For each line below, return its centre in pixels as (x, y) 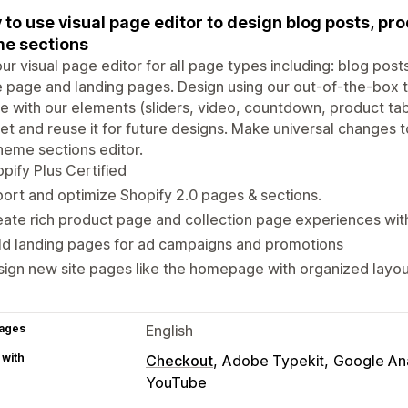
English (169, 330)
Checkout (179, 360)
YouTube (176, 382)
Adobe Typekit (273, 360)
